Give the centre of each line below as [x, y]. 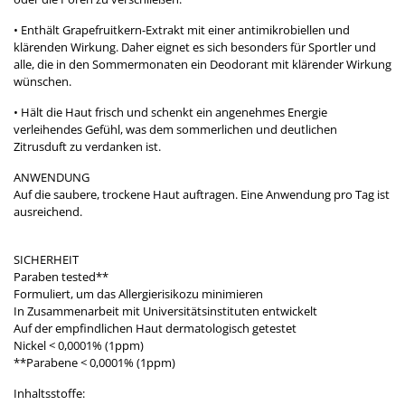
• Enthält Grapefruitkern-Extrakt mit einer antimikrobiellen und [182, 30]
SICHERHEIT [46, 260]
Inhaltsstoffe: [49, 394]
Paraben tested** [61, 277]
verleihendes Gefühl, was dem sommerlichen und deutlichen [175, 130]
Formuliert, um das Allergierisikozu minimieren [138, 294]
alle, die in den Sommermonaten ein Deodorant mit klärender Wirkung [202, 65]
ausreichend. [48, 212]
